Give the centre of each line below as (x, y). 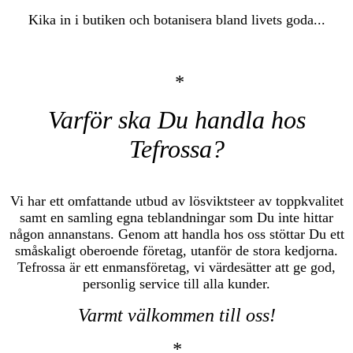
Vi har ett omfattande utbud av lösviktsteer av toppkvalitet (176, 201)
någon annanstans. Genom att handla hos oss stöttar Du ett (176, 234)
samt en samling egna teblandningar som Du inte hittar (176, 218)
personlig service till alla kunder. (176, 284)
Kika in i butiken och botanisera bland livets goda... (176, 20)
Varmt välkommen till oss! (176, 316)
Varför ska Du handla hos (176, 120)
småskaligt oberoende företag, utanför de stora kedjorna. (176, 251)
